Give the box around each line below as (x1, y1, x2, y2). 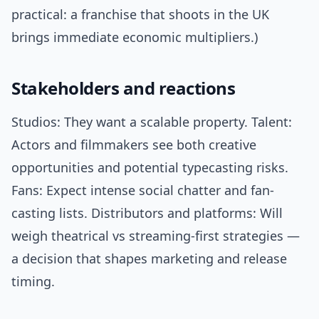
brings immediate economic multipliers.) (11, 28, 258, 46)
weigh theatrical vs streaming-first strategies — (11, 227, 300, 245)
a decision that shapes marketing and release (11, 250, 287, 268)
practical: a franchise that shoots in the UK (11, 6, 269, 23)
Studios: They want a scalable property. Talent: (11, 113, 292, 131)
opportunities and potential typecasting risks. (11, 159, 288, 177)
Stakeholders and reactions (11, 76, 236, 100)
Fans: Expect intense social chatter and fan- (11, 182, 274, 199)
